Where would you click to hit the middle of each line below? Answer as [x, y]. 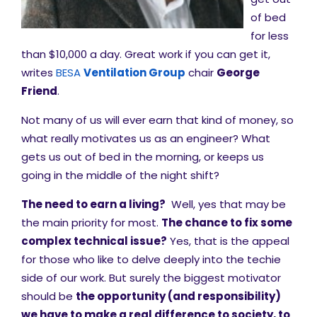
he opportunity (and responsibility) [181, 296]
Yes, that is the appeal [228, 241]
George [238, 73]
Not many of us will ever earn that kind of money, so [157, 120]
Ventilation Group [134, 73]
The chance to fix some [227, 223]
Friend [39, 91]
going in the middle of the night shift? [120, 175]
